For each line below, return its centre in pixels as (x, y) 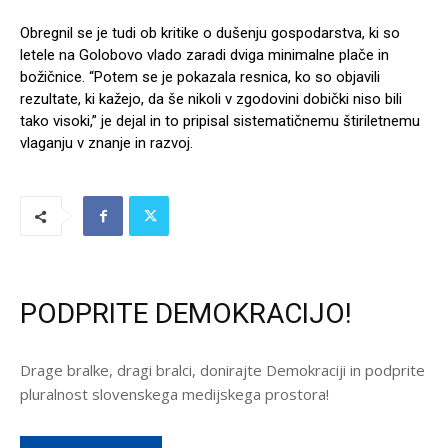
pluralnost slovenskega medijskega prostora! (174, 394)
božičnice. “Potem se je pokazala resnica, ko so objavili (200, 77)
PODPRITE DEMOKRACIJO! (186, 314)
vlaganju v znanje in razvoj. (106, 143)
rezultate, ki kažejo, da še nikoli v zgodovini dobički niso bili (211, 99)
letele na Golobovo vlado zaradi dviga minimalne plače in (204, 55)
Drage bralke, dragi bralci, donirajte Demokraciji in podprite (222, 370)
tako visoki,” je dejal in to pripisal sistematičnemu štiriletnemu (220, 121)
